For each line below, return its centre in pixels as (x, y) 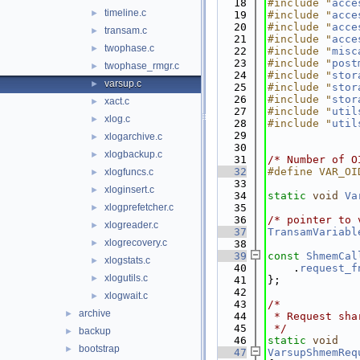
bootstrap (99, 349)
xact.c (117, 101)
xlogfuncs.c (129, 172)
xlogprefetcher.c (139, 207)
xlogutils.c (126, 278)
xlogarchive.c (133, 137)
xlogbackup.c (133, 154)
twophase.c (129, 48)
